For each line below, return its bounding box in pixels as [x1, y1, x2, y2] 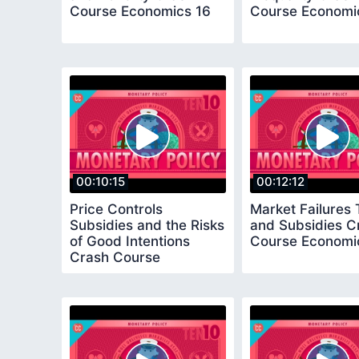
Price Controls [70, 200, 163, 217]
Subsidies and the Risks [70, 216, 224, 233]
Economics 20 [70, 264, 161, 281]
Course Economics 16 [70, 3, 211, 20]
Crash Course [70, 248, 160, 265]
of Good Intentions [70, 232, 190, 249]
